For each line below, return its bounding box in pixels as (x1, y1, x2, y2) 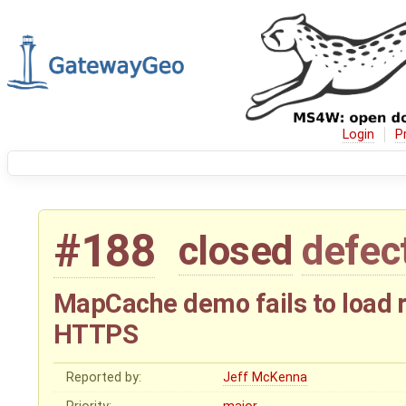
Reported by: (66, 370, 142, 386)
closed (178, 227, 293, 275)
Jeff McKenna (223, 370, 308, 386)
